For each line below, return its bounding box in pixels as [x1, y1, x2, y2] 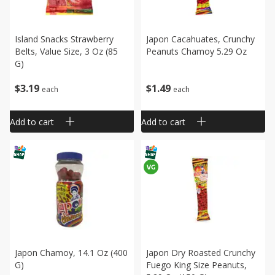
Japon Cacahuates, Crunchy [146, 33, 255, 45]
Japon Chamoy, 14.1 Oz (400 [15, 247, 128, 258]
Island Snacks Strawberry [15, 33, 114, 45]
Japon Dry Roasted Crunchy [146, 247, 255, 258]
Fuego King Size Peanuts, [146, 259, 247, 271]
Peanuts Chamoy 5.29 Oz [146, 45, 247, 57]
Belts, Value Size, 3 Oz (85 [15, 45, 118, 57]
